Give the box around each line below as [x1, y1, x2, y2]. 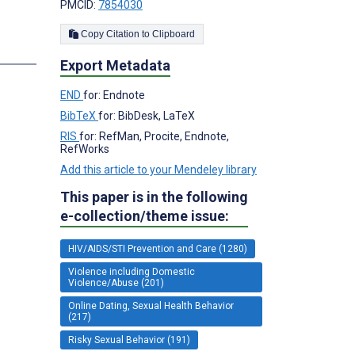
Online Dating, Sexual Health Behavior [68, 300, 234, 311]
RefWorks [60, 142, 109, 155]
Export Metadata [60, 56, 170, 74]
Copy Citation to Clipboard [152, 28, 195, 40]
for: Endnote [83, 88, 145, 101]
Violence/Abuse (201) [68, 277, 164, 288]
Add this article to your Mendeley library [60, 162, 257, 176]
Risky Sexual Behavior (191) [68, 334, 190, 345]
